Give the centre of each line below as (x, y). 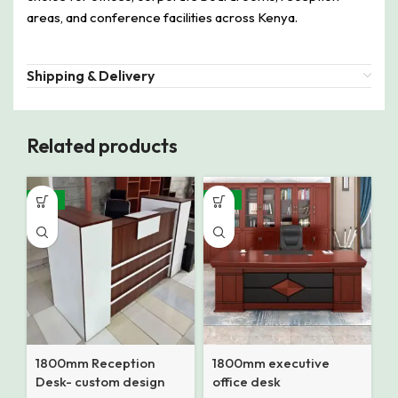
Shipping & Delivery (91, 76)
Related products (102, 146)
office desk (247, 382)
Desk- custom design (100, 382)
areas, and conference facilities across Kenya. (162, 18)
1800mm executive (271, 363)
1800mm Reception (95, 363)
